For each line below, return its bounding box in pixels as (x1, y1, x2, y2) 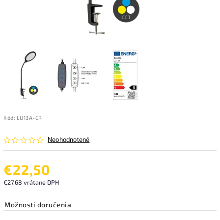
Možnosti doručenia (4, 200, 71, 209)
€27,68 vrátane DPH (3, 178, 59, 186)
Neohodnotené (48, 136, 90, 143)
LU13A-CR (16, 114, 42, 121)
